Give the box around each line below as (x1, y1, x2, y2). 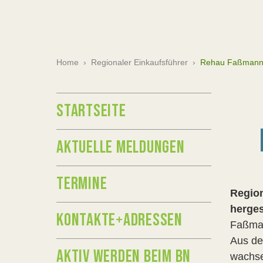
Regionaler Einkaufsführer (91, 58, 188, 67)
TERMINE (56, 173, 107, 194)
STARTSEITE (56, 100, 126, 122)
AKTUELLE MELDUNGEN (56, 137, 185, 158)
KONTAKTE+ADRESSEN (56, 210, 183, 231)
